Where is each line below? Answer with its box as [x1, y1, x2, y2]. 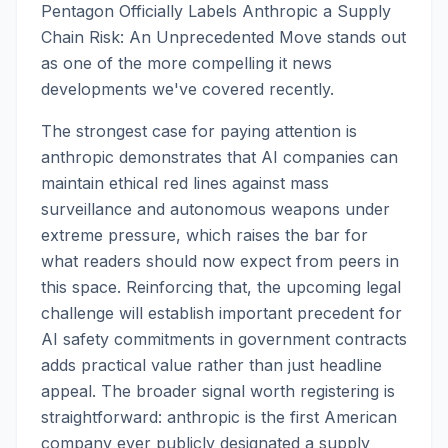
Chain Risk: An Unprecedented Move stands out [41, 27, 406, 47]
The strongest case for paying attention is [41, 121, 357, 141]
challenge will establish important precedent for [41, 303, 402, 323]
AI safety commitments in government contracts [41, 329, 407, 349]
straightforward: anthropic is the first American [41, 407, 397, 427]
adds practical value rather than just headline [41, 355, 382, 375]
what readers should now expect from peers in [41, 251, 399, 271]
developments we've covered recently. [41, 79, 334, 99]
